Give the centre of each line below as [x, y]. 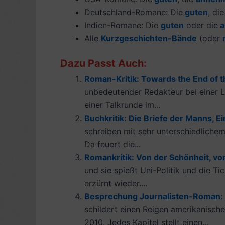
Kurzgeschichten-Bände [149, 38]
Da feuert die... [113, 144]
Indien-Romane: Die [123, 25]
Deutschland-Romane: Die [134, 12]
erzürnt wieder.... [116, 183]
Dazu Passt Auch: [103, 63]
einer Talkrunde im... [122, 105]
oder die [201, 25]
